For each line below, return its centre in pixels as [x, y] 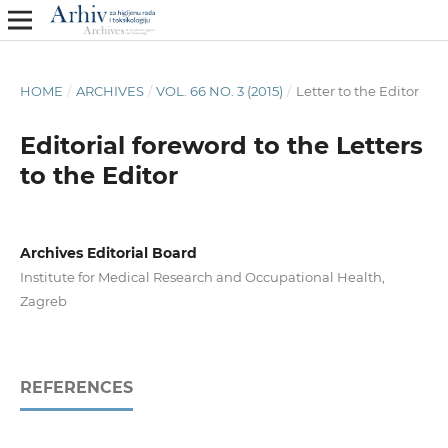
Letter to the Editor [357, 90]
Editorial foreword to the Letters [221, 145]
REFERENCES [76, 388]
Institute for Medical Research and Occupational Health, [202, 276]
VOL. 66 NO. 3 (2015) [220, 90]
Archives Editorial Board [108, 252]
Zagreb [43, 300]
